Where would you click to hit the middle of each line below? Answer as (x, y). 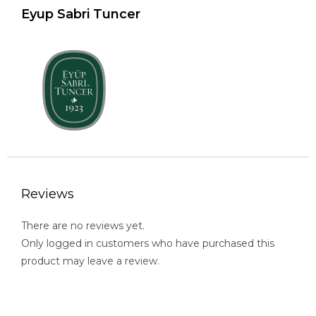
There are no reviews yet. (83, 226)
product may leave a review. (90, 261)
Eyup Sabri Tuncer (81, 14)
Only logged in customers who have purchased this (148, 244)
